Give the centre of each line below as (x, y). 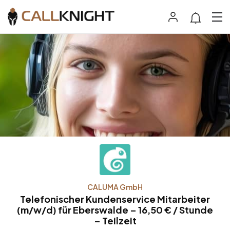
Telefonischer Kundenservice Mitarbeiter (115, 199)
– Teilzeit (115, 221)
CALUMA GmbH (115, 187)
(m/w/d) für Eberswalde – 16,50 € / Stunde (115, 210)
